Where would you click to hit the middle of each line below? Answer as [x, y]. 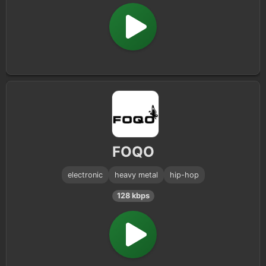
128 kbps [133, 196]
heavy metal [136, 175]
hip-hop [184, 175]
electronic [85, 175]
